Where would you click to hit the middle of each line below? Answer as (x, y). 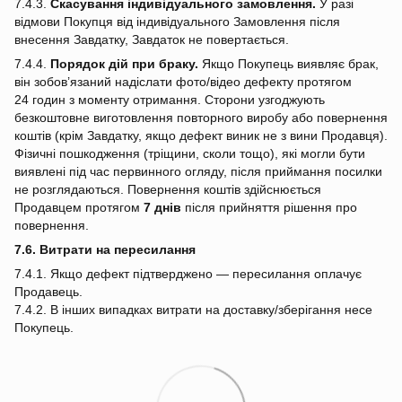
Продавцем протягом (79, 207)
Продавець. (48, 291)
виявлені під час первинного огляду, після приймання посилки (198, 171)
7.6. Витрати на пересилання (105, 249)
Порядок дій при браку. (124, 63)
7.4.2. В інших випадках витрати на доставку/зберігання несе (193, 309)
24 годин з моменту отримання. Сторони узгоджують (170, 99)
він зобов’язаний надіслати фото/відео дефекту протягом (183, 81)
